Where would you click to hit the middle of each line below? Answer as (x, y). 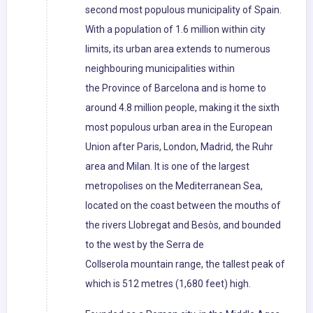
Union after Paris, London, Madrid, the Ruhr (179, 147)
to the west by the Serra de (145, 245)
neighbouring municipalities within (160, 69)
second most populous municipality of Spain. (183, 10)
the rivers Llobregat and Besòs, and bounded (183, 225)
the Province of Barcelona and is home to (176, 88)
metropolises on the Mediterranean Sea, (174, 186)
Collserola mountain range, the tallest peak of (185, 264)
